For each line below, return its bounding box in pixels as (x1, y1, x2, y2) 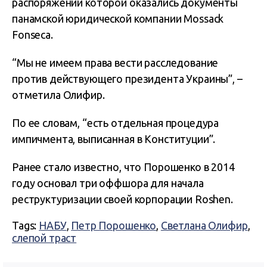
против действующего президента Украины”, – (12, 72, 243, 85)
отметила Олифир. (12, 88, 105, 101)
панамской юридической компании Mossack (12, 12, 224, 24)
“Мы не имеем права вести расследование (12, 56, 219, 69)
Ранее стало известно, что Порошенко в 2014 (12, 160, 235, 173)
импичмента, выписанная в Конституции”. (12, 132, 216, 145)
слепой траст (12, 231, 77, 244)
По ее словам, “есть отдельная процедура (12, 116, 219, 129)
